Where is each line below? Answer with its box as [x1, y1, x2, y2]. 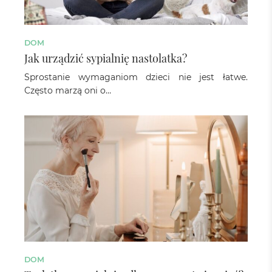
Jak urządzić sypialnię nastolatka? [24, 51, 187, 66]
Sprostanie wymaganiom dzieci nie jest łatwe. [24, 72, 248, 83]
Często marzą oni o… [24, 85, 111, 97]
